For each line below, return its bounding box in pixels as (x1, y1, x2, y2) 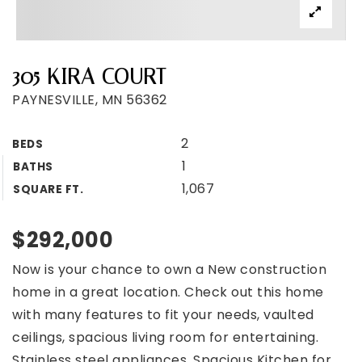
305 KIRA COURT (12, 64, 166, 90)
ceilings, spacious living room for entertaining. (12, 328, 318, 347)
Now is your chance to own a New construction (12, 260, 326, 279)
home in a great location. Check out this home (12, 283, 324, 301)
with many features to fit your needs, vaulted (12, 305, 314, 324)
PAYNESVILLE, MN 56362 (12, 90, 167, 109)
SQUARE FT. (13, 182, 83, 197)
